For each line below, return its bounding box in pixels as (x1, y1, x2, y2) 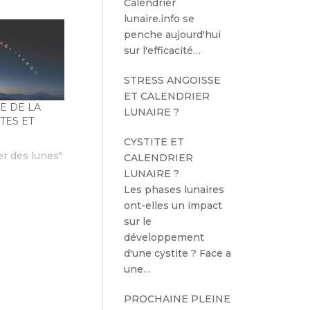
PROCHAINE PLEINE (124, 293, 231, 305)
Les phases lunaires (124, 183, 225, 196)
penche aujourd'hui (124, 28, 221, 41)
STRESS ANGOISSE (124, 74, 221, 86)
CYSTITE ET (124, 136, 185, 148)
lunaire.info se (124, 12, 195, 25)
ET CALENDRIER (124, 90, 210, 102)
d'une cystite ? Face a (124, 247, 232, 259)
